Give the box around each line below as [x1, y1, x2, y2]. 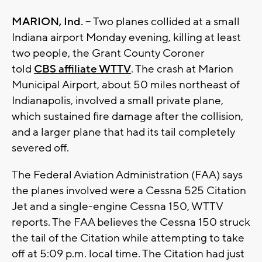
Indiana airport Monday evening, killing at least [12, 30, 241, 45]
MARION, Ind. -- [12, 15, 91, 29]
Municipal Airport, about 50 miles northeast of [12, 78, 240, 92]
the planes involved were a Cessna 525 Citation [12, 184, 246, 198]
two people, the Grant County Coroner [12, 46, 205, 61]
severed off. [12, 141, 69, 156]
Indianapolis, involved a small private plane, [12, 94, 223, 108]
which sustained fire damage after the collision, [12, 109, 243, 124]
